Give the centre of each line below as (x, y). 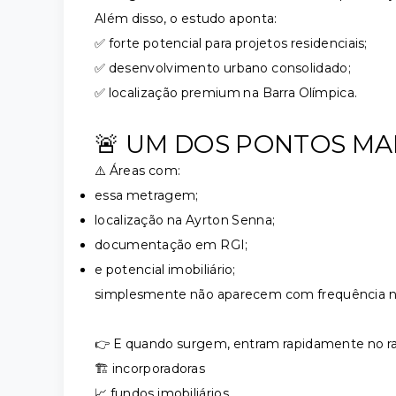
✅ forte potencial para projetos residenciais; (231, 43)
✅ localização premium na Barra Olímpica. (226, 93)
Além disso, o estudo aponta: (186, 19)
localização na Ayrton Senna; (185, 220)
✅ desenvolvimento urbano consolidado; (223, 68)
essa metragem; (147, 195)
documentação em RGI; (171, 245)
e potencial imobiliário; (165, 270)
